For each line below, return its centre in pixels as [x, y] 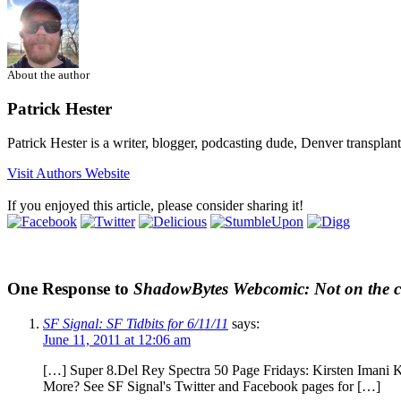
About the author [48, 74]
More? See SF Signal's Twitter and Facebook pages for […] [212, 386]
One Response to [70, 288]
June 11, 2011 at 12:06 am [117, 339]
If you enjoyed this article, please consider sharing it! [155, 206]
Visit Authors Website [68, 174]
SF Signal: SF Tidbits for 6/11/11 [136, 323]
